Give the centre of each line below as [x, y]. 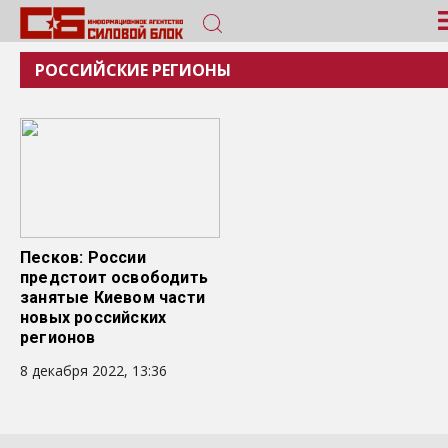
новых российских [93, 317]
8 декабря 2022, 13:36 [93, 370]
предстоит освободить [114, 277]
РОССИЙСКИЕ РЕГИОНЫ [133, 70]
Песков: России [83, 257]
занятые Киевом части [112, 297]
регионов [58, 337]
